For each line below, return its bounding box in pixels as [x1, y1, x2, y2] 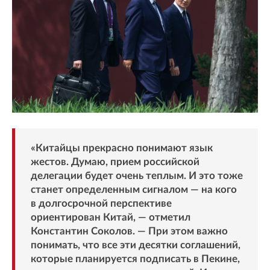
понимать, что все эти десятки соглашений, [30, 240, 240, 251]
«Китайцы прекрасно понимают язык [30, 143, 213, 154]
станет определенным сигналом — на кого [30, 184, 237, 195]
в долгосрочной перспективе [30, 198, 172, 209]
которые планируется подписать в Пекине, [30, 254, 240, 265]
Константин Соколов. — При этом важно [30, 226, 228, 237]
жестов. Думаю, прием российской [30, 157, 199, 168]
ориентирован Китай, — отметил [30, 212, 190, 223]
